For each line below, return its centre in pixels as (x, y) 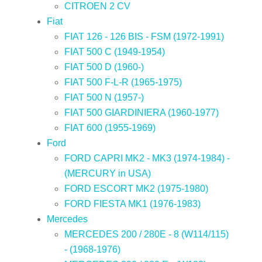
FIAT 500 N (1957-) (104, 97)
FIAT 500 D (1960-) (104, 67)
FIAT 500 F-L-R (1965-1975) (123, 82)
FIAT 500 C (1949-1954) (115, 51)
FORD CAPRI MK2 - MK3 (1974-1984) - (147, 158)
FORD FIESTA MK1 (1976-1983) (132, 204)
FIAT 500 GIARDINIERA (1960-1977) (142, 112)
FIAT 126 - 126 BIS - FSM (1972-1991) (144, 36)
